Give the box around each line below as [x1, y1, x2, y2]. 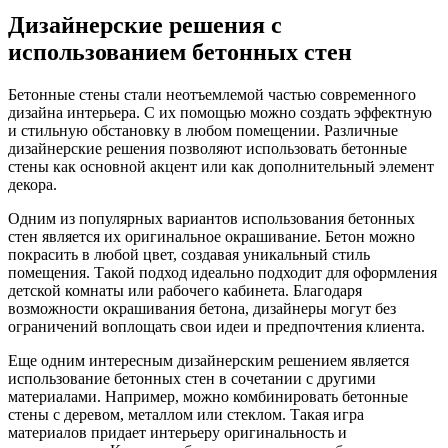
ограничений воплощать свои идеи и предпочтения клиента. [8, 317, 425, 335]
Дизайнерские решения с [8, 11, 282, 38]
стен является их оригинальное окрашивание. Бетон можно [8, 227, 415, 245]
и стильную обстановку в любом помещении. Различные [8, 121, 398, 139]
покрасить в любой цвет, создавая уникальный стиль [8, 245, 370, 263]
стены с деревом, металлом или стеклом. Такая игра [8, 405, 364, 423]
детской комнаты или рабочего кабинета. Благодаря [8, 281, 362, 299]
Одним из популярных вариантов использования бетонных [8, 209, 415, 227]
